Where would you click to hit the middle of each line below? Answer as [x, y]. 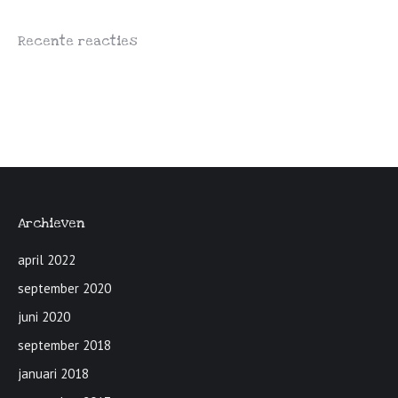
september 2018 [64, 345]
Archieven [52, 223]
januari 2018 [53, 374]
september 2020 [64, 288]
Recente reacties [78, 41]
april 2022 [47, 260]
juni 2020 [44, 317]
